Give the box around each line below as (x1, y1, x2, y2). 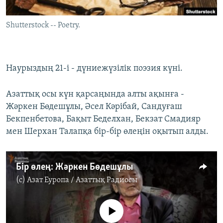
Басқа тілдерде (17, 50, 76, 60)
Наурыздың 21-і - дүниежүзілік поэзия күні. (6, 64, 183, 74)
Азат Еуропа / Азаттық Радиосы (27, 176, 137, 185)
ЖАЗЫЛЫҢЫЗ (9, 4, 51, 12)
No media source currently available (47, 200, 184, 210)
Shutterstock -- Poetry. (6, 21, 80, 30)
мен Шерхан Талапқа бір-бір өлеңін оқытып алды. (6, 127, 209, 137)
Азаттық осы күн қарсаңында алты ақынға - (6, 90, 184, 100)
